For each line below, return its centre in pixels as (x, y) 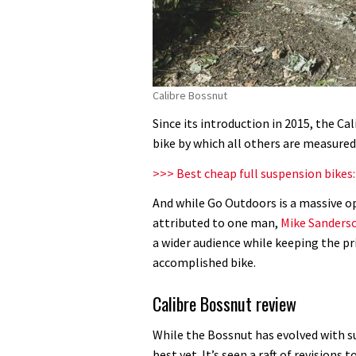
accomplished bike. (204, 263)
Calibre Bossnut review (224, 304)
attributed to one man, (217, 223)
